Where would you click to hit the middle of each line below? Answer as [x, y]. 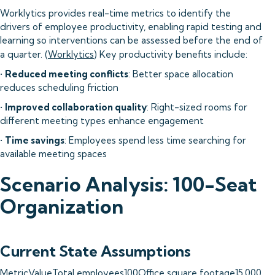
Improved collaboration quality [76, 107]
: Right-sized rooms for [197, 107]
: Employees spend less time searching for [155, 140]
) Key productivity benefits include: [171, 54]
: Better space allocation [181, 74]
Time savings [35, 140]
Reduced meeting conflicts [67, 74]
